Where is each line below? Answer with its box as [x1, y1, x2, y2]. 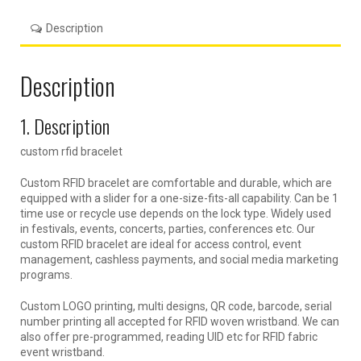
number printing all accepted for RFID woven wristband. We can [20, 315, 339, 329]
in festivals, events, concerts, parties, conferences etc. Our [20, 222, 315, 236]
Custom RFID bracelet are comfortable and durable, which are [20, 176, 332, 190]
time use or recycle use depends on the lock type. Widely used [20, 207, 331, 221]
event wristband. [20, 346, 105, 359]
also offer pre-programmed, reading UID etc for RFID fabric [20, 330, 317, 344]
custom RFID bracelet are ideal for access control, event [20, 238, 301, 251]
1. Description [20, 111, 110, 141]
